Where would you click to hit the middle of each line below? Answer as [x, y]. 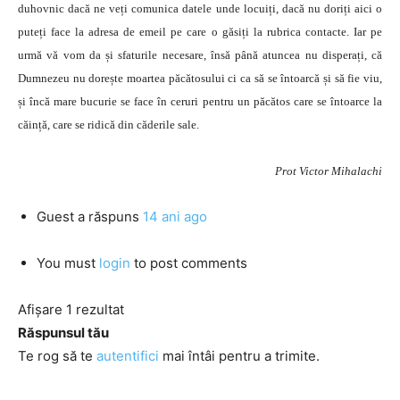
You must [68, 263]
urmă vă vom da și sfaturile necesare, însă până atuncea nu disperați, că [200, 55]
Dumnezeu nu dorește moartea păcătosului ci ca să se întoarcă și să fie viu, [200, 78]
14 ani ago [175, 217]
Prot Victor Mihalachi [329, 171]
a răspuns [108, 217]
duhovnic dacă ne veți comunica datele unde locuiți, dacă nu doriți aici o [200, 8]
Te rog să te [57, 356]
